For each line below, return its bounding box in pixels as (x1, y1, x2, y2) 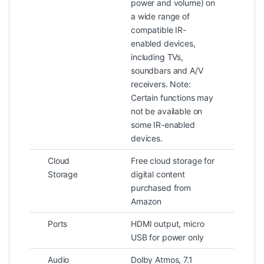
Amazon (131, 196, 162, 207)
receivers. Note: (131, 79, 191, 90)
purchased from (131, 183, 192, 193)
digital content (131, 169, 185, 180)
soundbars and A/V (131, 65, 203, 76)
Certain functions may (131, 93, 214, 103)
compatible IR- (131, 25, 187, 35)
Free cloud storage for (131, 156, 214, 166)
